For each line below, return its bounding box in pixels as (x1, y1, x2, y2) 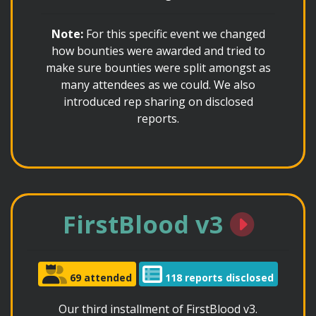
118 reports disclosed (162, 270, 274, 284)
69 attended (66, 270, 132, 284)
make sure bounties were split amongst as (45, 60, 271, 75)
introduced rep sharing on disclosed (63, 94, 253, 109)
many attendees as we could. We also (61, 77, 255, 92)
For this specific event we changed (83, 26, 265, 42)
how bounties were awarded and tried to (51, 43, 265, 59)
